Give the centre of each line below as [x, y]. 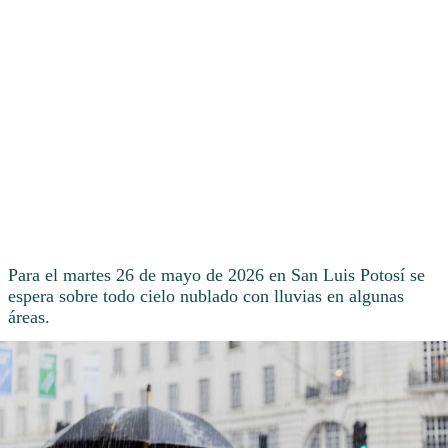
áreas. [29, 317]
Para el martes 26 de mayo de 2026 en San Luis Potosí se [216, 275]
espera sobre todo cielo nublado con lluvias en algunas [206, 296]
